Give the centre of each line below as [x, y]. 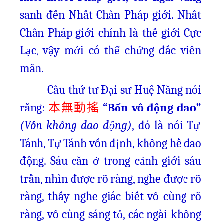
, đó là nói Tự [166, 125]
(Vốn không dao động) [76, 125]
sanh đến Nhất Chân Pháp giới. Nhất [110, 15]
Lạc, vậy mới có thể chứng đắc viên [110, 50]
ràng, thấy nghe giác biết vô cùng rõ [110, 196]
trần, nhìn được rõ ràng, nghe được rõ [110, 179]
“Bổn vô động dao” [152, 108]
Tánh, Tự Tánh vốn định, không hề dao [110, 143]
